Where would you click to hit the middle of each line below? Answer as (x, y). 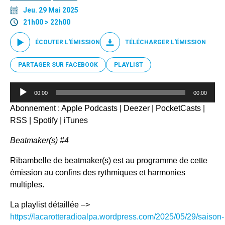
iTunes (76, 120)
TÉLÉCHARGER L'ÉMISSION (165, 42)
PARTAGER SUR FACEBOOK (58, 65)
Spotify (45, 120)
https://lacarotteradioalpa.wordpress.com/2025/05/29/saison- (117, 216)
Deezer (137, 108)
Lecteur (23, 87)
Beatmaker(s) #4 (39, 140)
